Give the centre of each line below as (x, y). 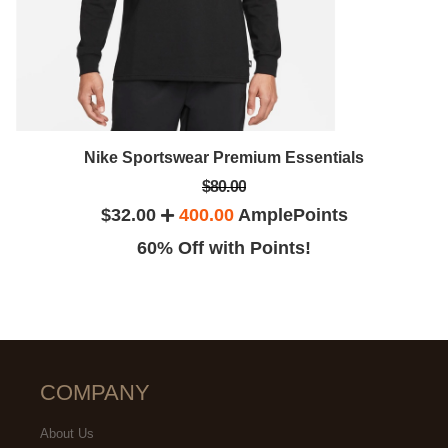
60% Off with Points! (224, 247)
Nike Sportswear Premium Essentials (224, 157)
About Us (67, 433)
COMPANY (95, 392)
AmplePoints (290, 214)
